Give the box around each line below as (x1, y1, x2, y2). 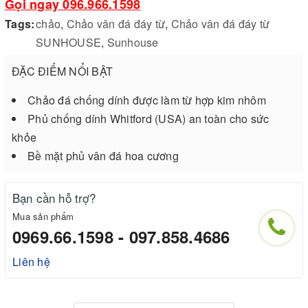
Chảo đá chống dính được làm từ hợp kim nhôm (27, 91, 266, 108)
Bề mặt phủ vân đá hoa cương (27, 147, 179, 164)
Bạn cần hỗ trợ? (12, 188, 96, 206)
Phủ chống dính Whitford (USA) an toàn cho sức (27, 110, 269, 126)
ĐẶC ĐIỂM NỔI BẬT (12, 63, 113, 79)
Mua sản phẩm (12, 209, 74, 223)
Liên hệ (12, 253, 50, 269)
